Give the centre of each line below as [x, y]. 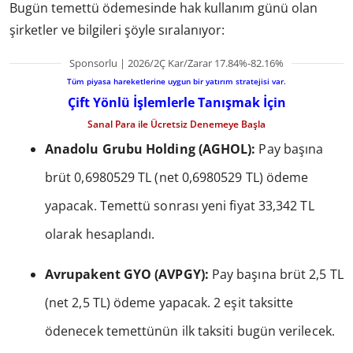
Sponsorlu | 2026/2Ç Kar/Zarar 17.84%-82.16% [176, 63]
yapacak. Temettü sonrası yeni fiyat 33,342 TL [180, 206]
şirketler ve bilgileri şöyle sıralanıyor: [117, 30]
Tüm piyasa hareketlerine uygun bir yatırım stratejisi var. [176, 82]
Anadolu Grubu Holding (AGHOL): [150, 149]
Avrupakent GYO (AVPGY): [127, 275]
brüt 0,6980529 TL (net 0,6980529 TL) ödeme [177, 178]
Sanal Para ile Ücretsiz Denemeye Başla [176, 124]
